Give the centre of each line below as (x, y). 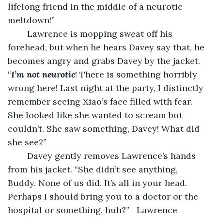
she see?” (27, 142)
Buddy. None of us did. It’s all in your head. (99, 183)
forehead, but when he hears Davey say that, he (107, 47)
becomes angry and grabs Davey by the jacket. (105, 61)
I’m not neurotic (43, 74)
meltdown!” (31, 20)
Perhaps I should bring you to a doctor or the (104, 196)
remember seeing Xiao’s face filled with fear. (101, 101)
